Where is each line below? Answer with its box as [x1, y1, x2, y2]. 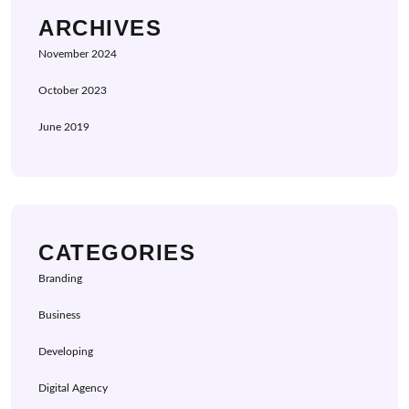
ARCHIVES [38, 16, 162, 41]
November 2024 [38, 48, 117, 60]
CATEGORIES [38, 240, 195, 266]
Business [38, 309, 80, 321]
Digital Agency [38, 383, 108, 394]
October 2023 [38, 85, 107, 97]
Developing [38, 346, 93, 358]
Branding [38, 273, 82, 285]
